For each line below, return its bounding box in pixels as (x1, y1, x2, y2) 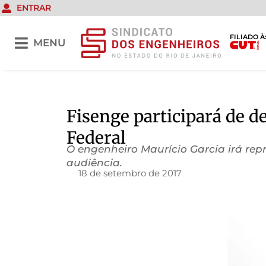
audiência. (66, 157, 122, 169)
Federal (66, 127, 126, 149)
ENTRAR (17, 2, 51, 13)
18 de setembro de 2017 (78, 167, 182, 179)
